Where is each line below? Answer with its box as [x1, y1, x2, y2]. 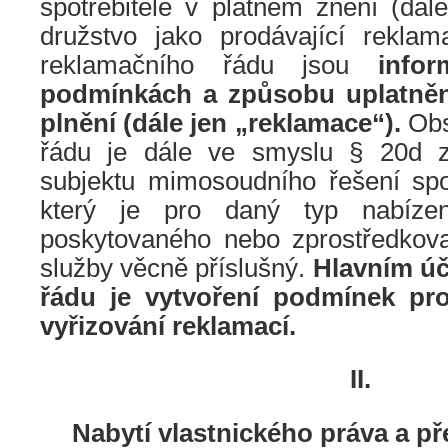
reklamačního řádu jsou [40, 51, 378, 79]
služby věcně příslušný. [40, 254, 313, 282]
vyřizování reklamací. [40, 312, 296, 340]
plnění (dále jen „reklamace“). [40, 109, 408, 137]
